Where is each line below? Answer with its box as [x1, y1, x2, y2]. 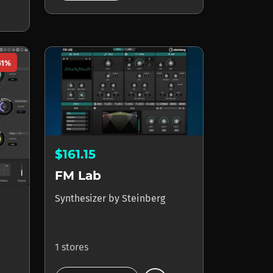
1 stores [55, 241, 88, 253]
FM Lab [55, 168, 101, 183]
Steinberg [122, 192, 165, 204]
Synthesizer [55, 192, 108, 204]
